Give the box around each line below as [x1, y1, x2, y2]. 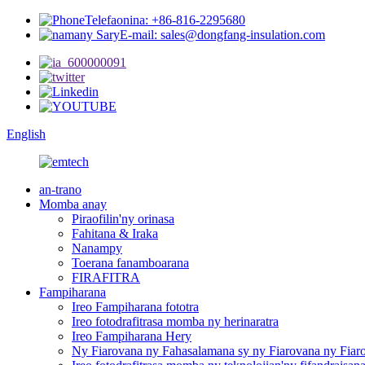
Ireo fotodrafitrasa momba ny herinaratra [72, 314, 279, 328]
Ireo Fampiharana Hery [72, 329, 191, 343]
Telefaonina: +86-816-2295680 [85, 13, 245, 27]
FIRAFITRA [72, 270, 140, 284]
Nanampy [72, 241, 122, 255]
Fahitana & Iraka [72, 226, 158, 240]
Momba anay [39, 197, 107, 211]
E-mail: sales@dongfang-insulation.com [120, 28, 325, 42]
